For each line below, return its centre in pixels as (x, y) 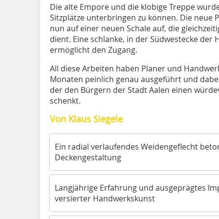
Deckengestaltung (88, 157)
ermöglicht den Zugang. (94, 50)
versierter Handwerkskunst (105, 198)
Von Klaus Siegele (86, 119)
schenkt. (65, 100)
